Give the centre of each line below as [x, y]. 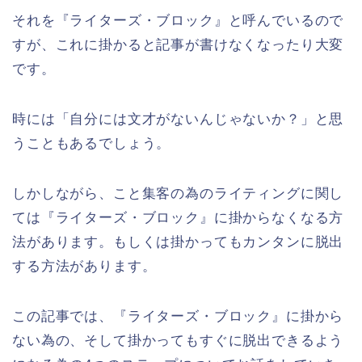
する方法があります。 [84, 267]
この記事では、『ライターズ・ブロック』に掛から [178, 317]
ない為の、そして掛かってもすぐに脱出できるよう [178, 341]
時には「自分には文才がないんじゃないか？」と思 [178, 120]
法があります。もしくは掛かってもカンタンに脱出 [178, 242]
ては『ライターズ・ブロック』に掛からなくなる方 [178, 218]
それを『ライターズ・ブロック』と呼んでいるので [178, 21]
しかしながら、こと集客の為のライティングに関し [178, 194]
